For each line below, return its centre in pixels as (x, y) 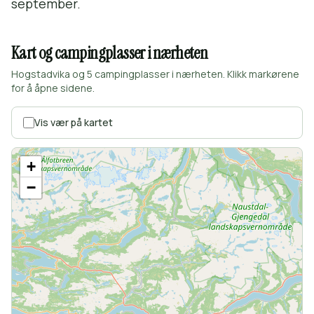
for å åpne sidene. (53, 88)
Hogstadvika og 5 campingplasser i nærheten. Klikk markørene (155, 74)
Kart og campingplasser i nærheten (110, 53)
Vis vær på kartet (74, 122)
